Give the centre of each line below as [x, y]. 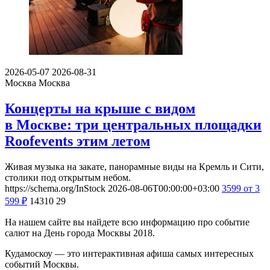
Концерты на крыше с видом [100, 109]
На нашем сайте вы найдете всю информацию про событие [127, 222]
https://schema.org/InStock [55, 188]
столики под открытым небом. [68, 177]
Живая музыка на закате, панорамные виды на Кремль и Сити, [134, 166]
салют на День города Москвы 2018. [80, 233]
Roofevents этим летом [77, 141]
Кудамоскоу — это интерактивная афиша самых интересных [129, 253]
